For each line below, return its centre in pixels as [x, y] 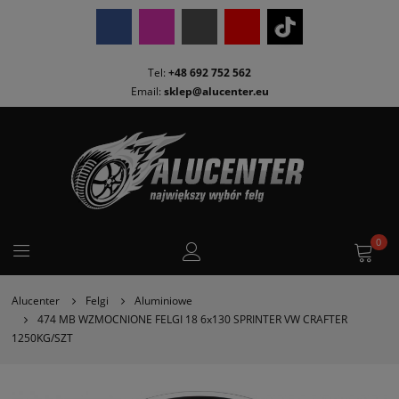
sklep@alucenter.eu [216, 91]
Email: [147, 91]
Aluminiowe [163, 301]
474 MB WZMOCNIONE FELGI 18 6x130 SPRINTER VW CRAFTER [192, 320]
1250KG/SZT [43, 338]
